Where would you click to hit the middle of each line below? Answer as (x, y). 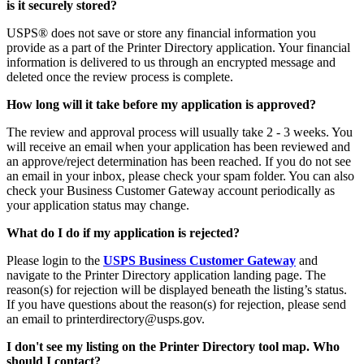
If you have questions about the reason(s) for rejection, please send (176, 304)
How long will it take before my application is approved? (161, 104)
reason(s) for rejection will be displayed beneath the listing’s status (175, 289)
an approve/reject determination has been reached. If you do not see (179, 161)
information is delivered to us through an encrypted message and (171, 62)
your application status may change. (98, 205)
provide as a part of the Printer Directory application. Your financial (178, 47)
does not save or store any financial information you (182, 32)
